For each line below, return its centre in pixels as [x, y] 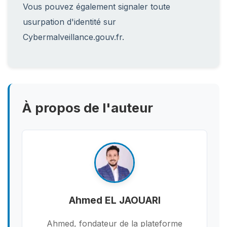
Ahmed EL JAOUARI [115, 200]
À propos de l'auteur [87, 108]
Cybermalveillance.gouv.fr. [73, 37]
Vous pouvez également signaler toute [97, 7]
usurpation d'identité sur [69, 22]
